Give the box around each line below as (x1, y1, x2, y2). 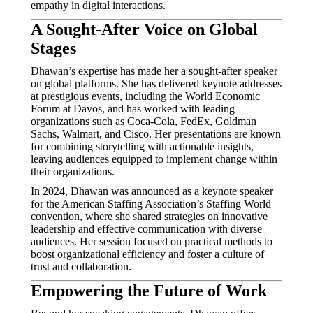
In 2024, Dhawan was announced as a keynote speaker (31, 185, 273, 197)
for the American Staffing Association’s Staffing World (31, 198, 271, 210)
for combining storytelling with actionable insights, (31, 140, 254, 152)
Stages (31, 39, 76, 57)
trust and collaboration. (31, 261, 131, 272)
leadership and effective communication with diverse (31, 223, 262, 235)
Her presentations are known (154, 128, 281, 140)
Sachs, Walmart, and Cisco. (31, 128, 152, 140)
